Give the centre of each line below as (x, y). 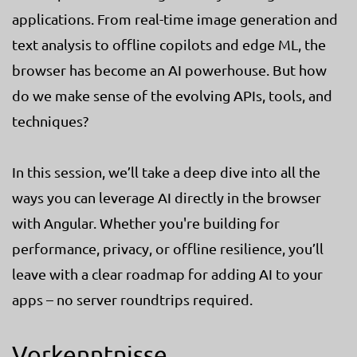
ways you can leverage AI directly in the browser (167, 197)
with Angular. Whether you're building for (146, 222)
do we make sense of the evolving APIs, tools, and (172, 95)
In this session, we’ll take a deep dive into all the (166, 171)
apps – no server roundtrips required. (132, 299)
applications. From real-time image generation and (175, 18)
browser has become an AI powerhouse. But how (169, 69)
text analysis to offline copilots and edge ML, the (169, 44)
